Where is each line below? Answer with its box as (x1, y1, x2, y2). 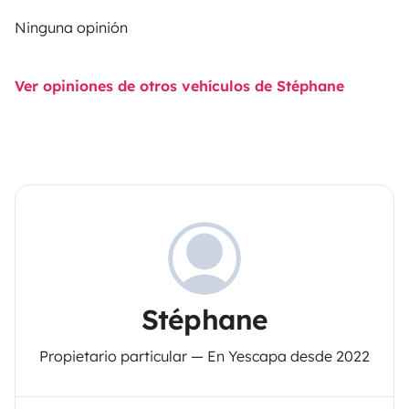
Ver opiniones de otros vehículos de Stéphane (15, 76, 344, 95)
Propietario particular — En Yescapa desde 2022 (39, 346, 370, 365)
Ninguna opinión (15, 17, 128, 37)
